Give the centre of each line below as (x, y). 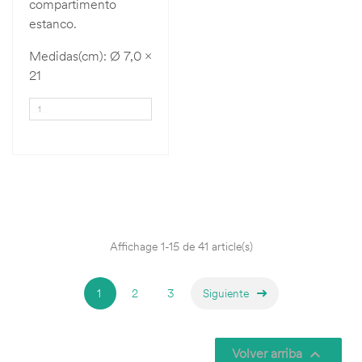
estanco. (53, 23)
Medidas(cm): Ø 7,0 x (90, 56)
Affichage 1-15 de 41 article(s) (181, 246)
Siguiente (225, 293)
